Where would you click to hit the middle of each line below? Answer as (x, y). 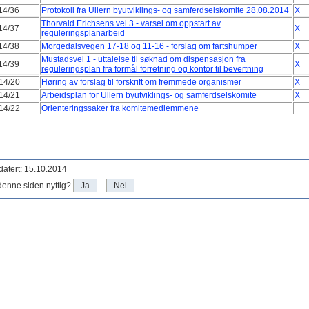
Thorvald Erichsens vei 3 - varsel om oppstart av (131, 23)
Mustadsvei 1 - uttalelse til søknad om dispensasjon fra (143, 59)
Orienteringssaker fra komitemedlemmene (120, 108)
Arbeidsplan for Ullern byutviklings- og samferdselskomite (149, 95)
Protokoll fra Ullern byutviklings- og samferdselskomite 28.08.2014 (165, 10)
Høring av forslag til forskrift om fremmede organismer (141, 82)
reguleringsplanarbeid (83, 33)
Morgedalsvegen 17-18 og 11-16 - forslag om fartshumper (149, 46)
